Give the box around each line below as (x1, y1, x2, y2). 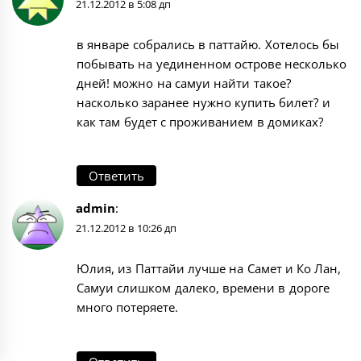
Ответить (89, 168, 144, 185)
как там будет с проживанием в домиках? (77, 113, 323, 130)
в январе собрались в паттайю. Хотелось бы (77, 35, 339, 52)
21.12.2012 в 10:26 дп (76, 221, 176, 236)
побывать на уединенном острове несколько (77, 55, 347, 72)
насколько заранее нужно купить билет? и (77, 93, 330, 110)
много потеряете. (77, 299, 179, 316)
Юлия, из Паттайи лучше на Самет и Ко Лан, (77, 260, 342, 277)
